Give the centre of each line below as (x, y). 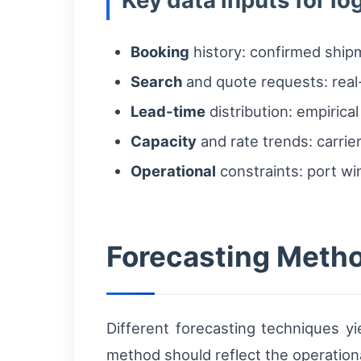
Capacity (164, 141)
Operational (173, 171)
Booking (160, 52)
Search (156, 81)
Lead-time (168, 111)
